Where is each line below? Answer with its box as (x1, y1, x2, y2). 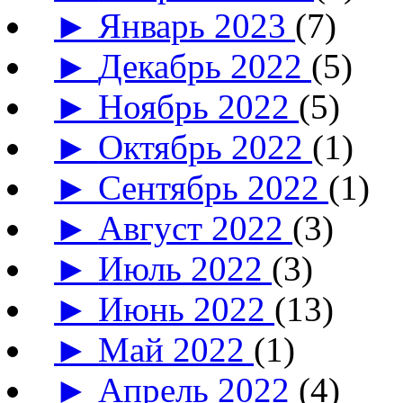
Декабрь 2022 (98, 47, 312, 86)
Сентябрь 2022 (98, 168, 329, 208)
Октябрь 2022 (98, 128, 313, 167)
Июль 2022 (98, 249, 273, 289)
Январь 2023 (98, 6, 296, 46)
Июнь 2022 (98, 290, 275, 329)
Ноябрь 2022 (98, 87, 300, 127)
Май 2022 (98, 330, 255, 370)
